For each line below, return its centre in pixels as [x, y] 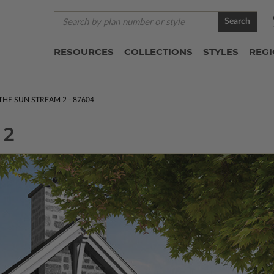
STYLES [220, 52]
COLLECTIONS [158, 52]
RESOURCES [83, 52]
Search [238, 21]
